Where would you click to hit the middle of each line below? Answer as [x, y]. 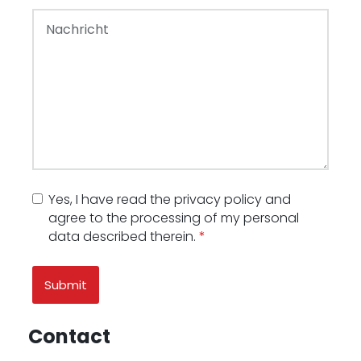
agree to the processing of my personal [174, 218]
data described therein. [124, 237]
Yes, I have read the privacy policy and [170, 199]
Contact [69, 336]
